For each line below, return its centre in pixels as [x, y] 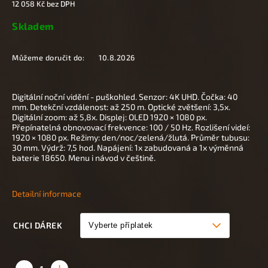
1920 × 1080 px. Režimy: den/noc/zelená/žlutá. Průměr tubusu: [131, 137]
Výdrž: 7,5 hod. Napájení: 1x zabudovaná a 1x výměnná [142, 147]
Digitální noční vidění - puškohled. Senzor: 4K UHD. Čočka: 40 [125, 96]
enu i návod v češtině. [115, 157]
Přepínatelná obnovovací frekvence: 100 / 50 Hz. [103, 127]
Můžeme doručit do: [48, 57]
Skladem [33, 26]
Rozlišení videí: [223, 127]
